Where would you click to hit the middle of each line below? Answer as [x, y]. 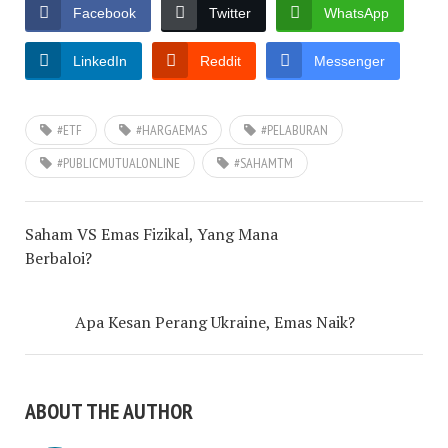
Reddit [220, 61]
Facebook [104, 13]
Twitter [230, 13]
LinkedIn [100, 61]
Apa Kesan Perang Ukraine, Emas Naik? [215, 322]
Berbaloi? [58, 258]
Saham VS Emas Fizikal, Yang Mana [151, 234]
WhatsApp [356, 13]
